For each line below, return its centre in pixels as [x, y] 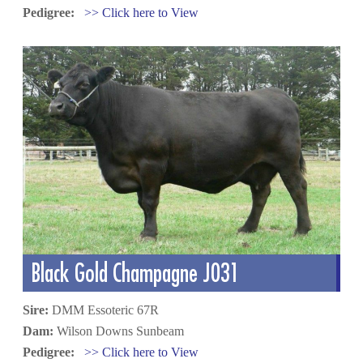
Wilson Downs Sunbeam [119, 331]
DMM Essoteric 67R [104, 310]
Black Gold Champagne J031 [136, 272]
